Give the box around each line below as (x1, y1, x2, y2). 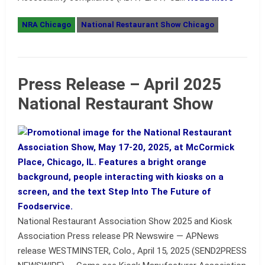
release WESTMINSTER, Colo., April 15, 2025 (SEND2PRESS (18, 245, 247, 256)
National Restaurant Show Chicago (81, 20, 214, 29)
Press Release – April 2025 (18, 75, 221, 94)
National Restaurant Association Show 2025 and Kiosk (18, 216, 232, 227)
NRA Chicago (22, 20, 71, 29)
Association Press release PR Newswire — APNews (18, 231, 219, 241)
